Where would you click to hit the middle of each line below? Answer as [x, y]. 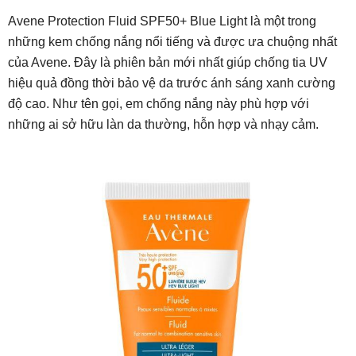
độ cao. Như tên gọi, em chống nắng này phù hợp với [159, 104]
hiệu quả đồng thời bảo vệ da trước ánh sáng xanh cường [172, 83]
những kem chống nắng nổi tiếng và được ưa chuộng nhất [172, 42]
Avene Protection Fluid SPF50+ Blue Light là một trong [162, 21]
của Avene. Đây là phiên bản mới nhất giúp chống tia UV [168, 63]
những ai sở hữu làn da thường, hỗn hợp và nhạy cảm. [163, 125]
